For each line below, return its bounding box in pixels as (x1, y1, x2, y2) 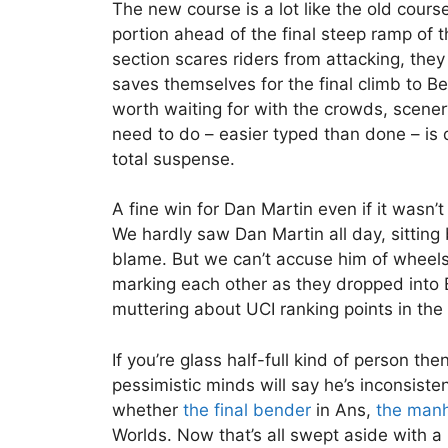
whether (112, 399, 183, 420)
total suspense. (112, 148, 235, 169)
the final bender (183, 399, 311, 420)
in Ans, (311, 399, 376, 420)
